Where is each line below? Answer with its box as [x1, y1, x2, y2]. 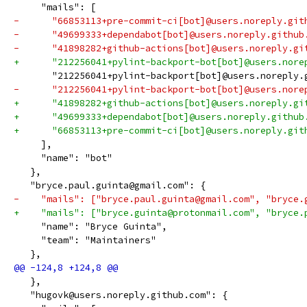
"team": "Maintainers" [14, 234, 156, 246]
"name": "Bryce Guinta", [14, 221, 167, 232]
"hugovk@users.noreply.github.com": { [14, 289, 228, 301]
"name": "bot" [14, 152, 112, 164]
